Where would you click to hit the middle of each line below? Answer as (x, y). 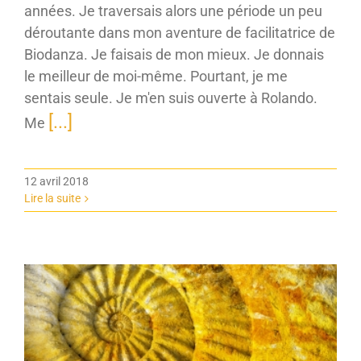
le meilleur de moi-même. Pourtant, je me (156, 76)
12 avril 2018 (56, 181)
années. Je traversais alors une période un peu (173, 10)
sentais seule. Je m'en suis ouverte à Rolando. (171, 98)
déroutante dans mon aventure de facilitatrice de (180, 32)
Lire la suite (52, 198)
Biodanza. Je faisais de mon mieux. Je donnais (174, 54)
